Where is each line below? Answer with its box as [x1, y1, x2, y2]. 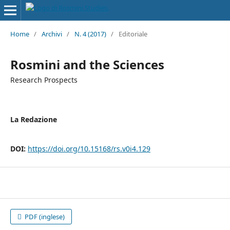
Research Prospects [10, 74, 78, 85]
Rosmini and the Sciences [10, 55, 164, 73]
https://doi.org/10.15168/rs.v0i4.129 [27, 143, 150, 154]
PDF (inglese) [23, 212, 65, 222]
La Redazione [10, 114, 57, 124]
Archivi [41, 29, 62, 39]
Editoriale [118, 29, 147, 39]
